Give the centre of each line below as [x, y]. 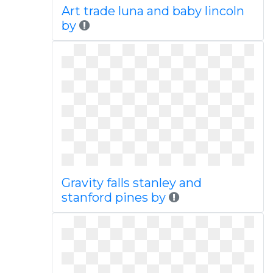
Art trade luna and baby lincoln [153, 11]
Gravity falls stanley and [131, 183]
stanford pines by [113, 197]
